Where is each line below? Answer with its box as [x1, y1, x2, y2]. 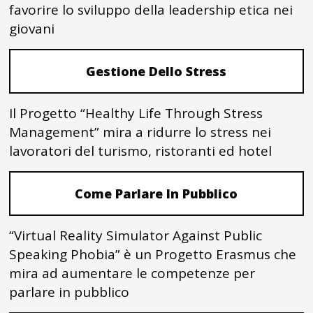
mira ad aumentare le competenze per [9, 264, 256, 283]
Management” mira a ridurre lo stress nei [9, 123, 272, 142]
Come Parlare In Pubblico [75, 185, 238, 203]
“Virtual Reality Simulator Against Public [9, 226, 263, 245]
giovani [9, 20, 55, 38]
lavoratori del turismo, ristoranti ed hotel [9, 142, 272, 161]
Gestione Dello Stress [86, 63, 227, 80]
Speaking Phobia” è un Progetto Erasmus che [9, 245, 297, 264]
